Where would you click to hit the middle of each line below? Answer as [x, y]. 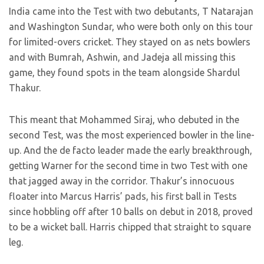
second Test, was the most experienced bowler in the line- [132, 135]
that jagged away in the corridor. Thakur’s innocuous [122, 181]
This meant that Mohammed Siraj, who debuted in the [124, 120]
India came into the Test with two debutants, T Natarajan [131, 11]
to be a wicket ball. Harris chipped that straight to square [130, 227]
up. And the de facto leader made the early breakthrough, [131, 151]
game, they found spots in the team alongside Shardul [124, 73]
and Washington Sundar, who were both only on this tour [131, 27]
